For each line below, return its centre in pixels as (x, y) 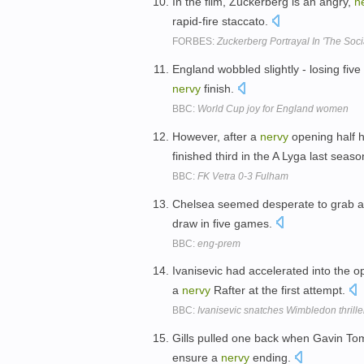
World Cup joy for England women (273, 108)
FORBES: (195, 42)
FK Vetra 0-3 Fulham (243, 176)
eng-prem (219, 243)
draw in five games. (224, 223)
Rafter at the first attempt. (279, 290)
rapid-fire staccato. (222, 22)
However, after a (216, 136)
